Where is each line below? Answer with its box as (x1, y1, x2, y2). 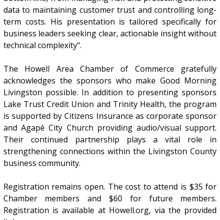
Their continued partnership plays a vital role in (3, 134, 217, 145)
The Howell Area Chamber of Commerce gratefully (3, 63, 217, 75)
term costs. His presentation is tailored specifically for (3, 16, 217, 27)
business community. (3, 158, 81, 169)
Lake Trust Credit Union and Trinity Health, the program (3, 99, 217, 110)
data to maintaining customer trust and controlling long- (3, 4, 217, 16)
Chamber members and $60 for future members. (3, 193, 217, 204)
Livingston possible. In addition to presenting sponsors (3, 87, 217, 98)
